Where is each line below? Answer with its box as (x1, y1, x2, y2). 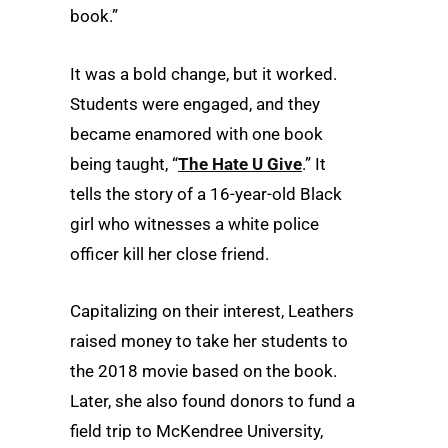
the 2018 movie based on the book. (70, 360, 337, 381)
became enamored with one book (70, 123, 323, 144)
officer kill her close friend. (70, 243, 269, 264)
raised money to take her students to (70, 330, 348, 351)
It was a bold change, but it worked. (70, 63, 337, 84)
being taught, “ (70, 153, 178, 174)
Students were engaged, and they (70, 93, 320, 114)
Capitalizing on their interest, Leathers (70, 300, 354, 321)
